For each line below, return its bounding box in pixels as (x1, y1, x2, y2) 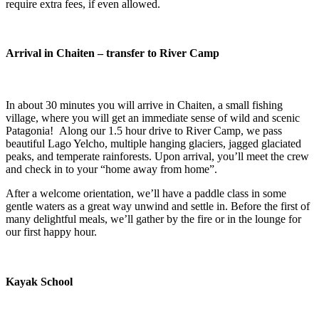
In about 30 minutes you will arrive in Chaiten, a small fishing (6, 99, 283, 112)
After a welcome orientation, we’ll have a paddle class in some (6, 187, 286, 200)
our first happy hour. (6, 226, 97, 239)
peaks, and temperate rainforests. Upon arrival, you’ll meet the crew (6, 150, 309, 163)
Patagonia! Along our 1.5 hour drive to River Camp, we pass (6, 125, 282, 137)
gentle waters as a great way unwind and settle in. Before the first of (6, 200, 310, 213)
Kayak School (6, 275, 73, 288)
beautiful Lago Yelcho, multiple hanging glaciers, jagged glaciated (6, 137, 301, 150)
